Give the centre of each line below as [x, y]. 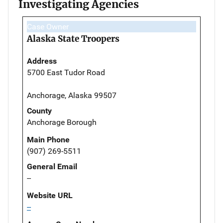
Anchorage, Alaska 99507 [72, 95]
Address [42, 61]
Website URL [50, 195]
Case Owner [48, 26]
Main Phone [48, 139]
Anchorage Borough [62, 122]
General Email [52, 166]
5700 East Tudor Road [66, 72]
